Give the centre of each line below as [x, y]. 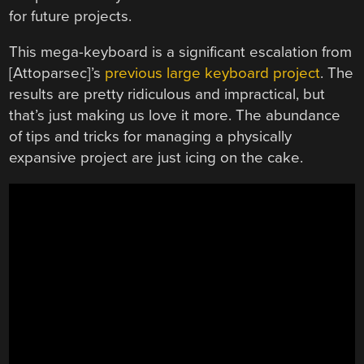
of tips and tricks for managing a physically [151, 137]
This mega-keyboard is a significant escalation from [181, 52]
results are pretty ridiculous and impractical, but [167, 95]
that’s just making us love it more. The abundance [175, 116]
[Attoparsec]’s [57, 74]
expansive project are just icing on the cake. [156, 158]
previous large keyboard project [213, 74]
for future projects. [71, 16]
